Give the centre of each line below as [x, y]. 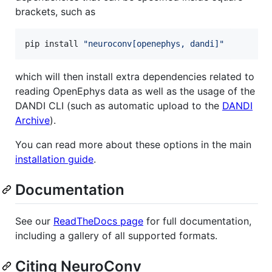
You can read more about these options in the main [133, 145]
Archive [32, 121]
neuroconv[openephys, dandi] [154, 44]
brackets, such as [55, 12]
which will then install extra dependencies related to [135, 77]
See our [34, 221]
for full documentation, [197, 221]
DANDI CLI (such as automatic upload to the [119, 106]
